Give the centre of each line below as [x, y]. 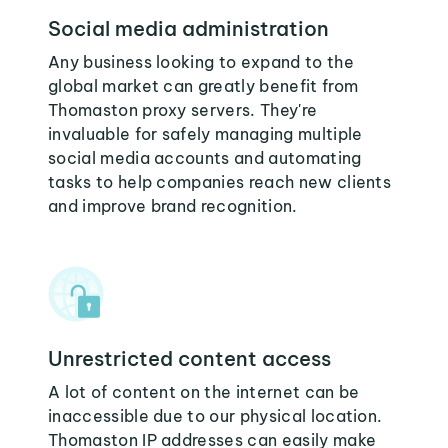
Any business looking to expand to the [201, 62]
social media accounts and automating [205, 158]
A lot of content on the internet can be [204, 392]
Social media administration [188, 28]
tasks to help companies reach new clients [220, 182]
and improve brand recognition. [173, 206]
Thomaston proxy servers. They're [183, 110]
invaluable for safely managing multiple [205, 134]
